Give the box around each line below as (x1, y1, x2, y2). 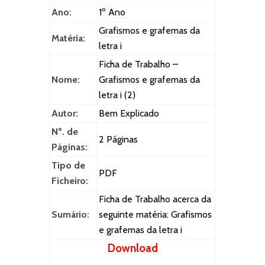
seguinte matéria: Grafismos (99, 209, 212, 221)
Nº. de (51, 126, 78, 138)
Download (107, 241, 158, 256)
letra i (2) (99, 89, 135, 101)
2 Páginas (99, 134, 138, 146)
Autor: (51, 108, 78, 119)
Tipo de (51, 160, 85, 172)
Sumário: (51, 209, 89, 221)
